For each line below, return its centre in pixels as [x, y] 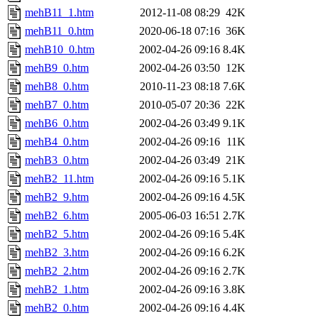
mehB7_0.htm [57, 105]
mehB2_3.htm [57, 253]
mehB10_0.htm [60, 50]
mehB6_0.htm [57, 124]
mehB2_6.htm [57, 216]
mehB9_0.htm [57, 68]
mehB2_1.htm [57, 290]
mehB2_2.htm [57, 271]
